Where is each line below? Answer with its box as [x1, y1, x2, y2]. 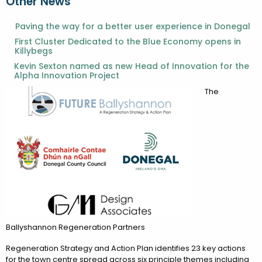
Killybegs [15, 44, 53, 57]
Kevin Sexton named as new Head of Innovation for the [13, 60, 249, 72]
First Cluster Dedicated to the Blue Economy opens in [15, 35, 242, 47]
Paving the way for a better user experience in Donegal [15, 20, 250, 32]
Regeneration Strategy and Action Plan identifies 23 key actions [6, 242, 246, 254]
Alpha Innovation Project [13, 69, 119, 81]
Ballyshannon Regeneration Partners [6, 221, 145, 233]
